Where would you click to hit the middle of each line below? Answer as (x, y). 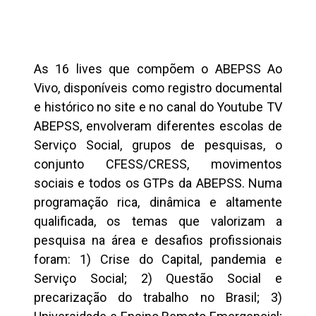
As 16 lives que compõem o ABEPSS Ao (158, 69)
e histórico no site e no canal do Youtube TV (158, 107)
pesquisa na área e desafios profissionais (158, 241)
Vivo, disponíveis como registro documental (158, 88)
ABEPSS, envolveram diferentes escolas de (158, 126)
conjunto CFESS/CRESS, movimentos (158, 164)
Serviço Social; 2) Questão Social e (158, 279)
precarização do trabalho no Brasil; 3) (158, 298)
